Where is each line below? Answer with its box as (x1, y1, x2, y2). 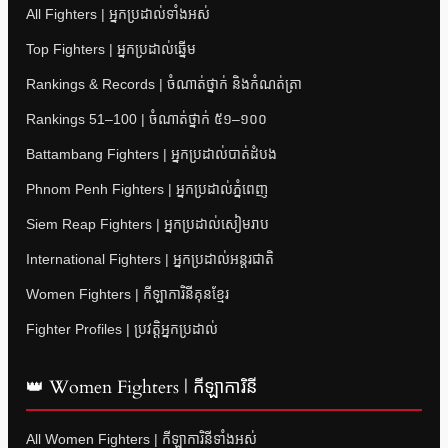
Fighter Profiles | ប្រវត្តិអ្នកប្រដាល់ (26, 320, 218, 337)
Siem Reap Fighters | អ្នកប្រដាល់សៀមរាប (26, 215, 269, 232)
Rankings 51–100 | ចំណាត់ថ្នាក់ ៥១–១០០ (26, 110, 267, 127)
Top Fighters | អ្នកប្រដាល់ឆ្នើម (26, 40, 196, 57)
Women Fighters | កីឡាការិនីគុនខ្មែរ (26, 285, 229, 302)
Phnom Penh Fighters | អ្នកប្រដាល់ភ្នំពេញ (26, 180, 268, 197)
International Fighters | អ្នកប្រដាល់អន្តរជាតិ (26, 250, 274, 267)
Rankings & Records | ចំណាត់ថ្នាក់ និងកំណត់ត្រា (26, 75, 302, 92)
